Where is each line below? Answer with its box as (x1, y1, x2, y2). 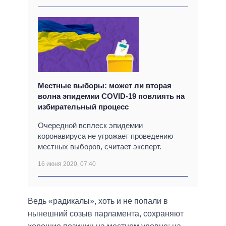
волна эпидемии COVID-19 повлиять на (38, 92, 185, 101)
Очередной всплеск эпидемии (38, 121, 143, 130)
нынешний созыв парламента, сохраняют (28, 209, 184, 218)
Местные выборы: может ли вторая (38, 81, 172, 90)
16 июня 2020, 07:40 (38, 160, 96, 168)
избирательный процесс (38, 102, 129, 111)
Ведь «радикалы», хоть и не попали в (28, 197, 168, 206)
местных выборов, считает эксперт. (38, 142, 161, 151)
